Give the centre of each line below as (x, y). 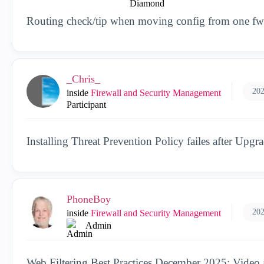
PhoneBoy (89, 199)
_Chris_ (83, 79)
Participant (86, 105)
